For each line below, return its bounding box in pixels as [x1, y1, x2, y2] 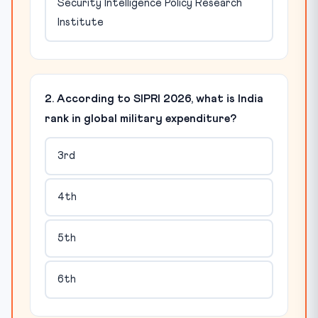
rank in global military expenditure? [45, 112, 236, 124]
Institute [57, 17, 104, 28]
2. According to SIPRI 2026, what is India [45, 92, 263, 104]
